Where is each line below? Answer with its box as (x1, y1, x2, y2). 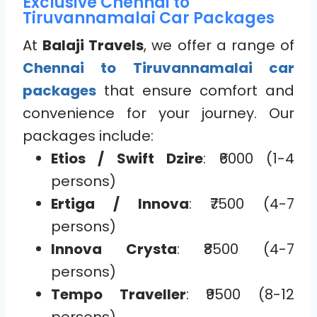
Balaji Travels (42, 35, 144, 56)
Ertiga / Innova (51, 194, 189, 214)
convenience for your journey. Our (23, 103, 294, 124)
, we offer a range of (144, 35, 295, 56)
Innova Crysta (51, 239, 177, 260)
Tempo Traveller (51, 284, 186, 305)
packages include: (23, 126, 154, 146)
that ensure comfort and (96, 81, 294, 101)
